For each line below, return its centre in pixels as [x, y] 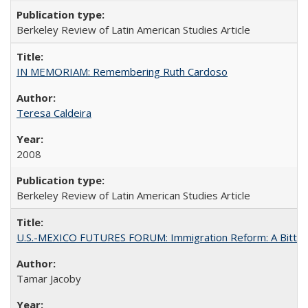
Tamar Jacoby [49, 278]
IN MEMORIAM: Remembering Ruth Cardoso [122, 71]
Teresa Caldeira [54, 112]
